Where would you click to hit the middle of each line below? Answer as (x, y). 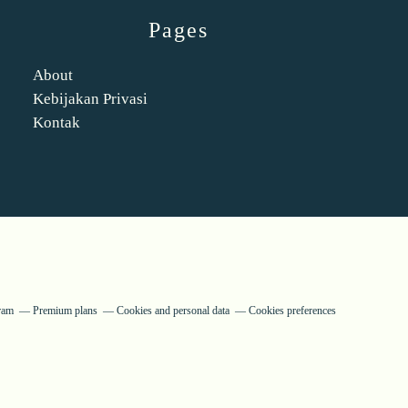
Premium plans (65, 311)
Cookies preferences (292, 311)
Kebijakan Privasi (90, 99)
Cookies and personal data (173, 311)
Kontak (56, 122)
